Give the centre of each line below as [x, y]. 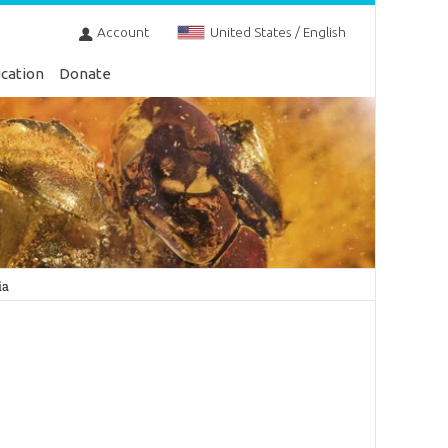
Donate [85, 73]
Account [122, 32]
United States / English [277, 32]
